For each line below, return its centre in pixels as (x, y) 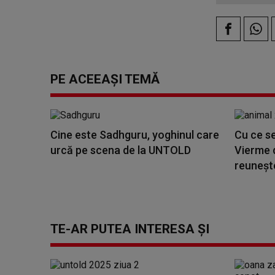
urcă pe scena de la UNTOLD (121, 150)
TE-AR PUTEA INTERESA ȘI (130, 229)
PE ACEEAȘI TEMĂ (105, 79)
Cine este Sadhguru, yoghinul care (135, 135)
